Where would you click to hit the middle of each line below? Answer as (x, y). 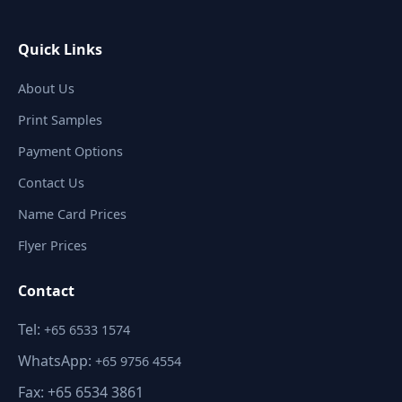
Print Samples (60, 119)
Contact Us (51, 182)
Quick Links (60, 49)
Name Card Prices (72, 214)
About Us (46, 88)
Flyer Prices (52, 245)
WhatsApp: (57, 360)
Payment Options (70, 151)
